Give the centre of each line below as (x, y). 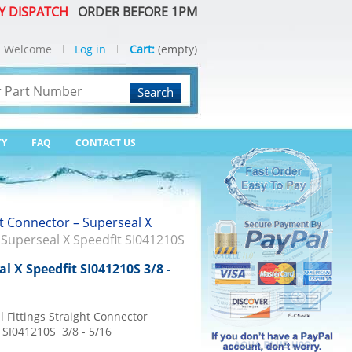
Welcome (28, 49)
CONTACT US (106, 143)
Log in (90, 49)
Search (156, 92)
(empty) (178, 49)
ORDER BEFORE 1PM (134, 12)
